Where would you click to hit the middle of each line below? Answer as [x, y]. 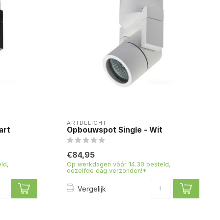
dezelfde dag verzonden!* [107, 171]
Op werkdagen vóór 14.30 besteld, [119, 164]
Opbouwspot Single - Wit [115, 130]
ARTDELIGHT [87, 123]
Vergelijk [92, 189]
